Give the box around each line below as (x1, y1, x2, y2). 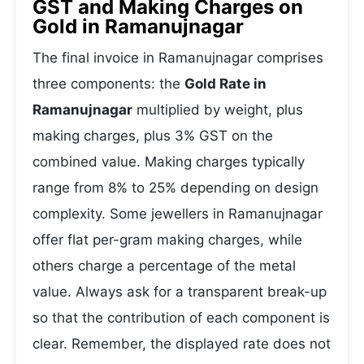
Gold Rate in (184, 76, 266, 92)
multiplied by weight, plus (132, 102, 303, 118)
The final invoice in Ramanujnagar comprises (32, 50, 323, 66)
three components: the (32, 76, 184, 92)
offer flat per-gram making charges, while (32, 232, 302, 248)
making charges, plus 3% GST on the (32, 128, 273, 144)
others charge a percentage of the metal (32, 258, 296, 274)
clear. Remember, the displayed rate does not (32, 336, 331, 352)
